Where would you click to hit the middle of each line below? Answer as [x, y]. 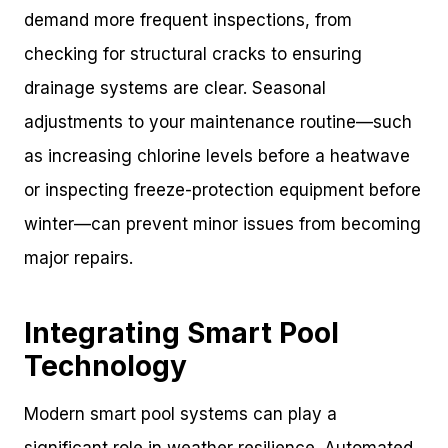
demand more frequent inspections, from [188, 20]
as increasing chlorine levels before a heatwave [217, 156]
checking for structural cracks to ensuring [193, 54]
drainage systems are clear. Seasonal [175, 88]
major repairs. [78, 258]
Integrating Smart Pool [181, 333]
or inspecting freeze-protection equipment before [222, 190]
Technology [105, 366]
